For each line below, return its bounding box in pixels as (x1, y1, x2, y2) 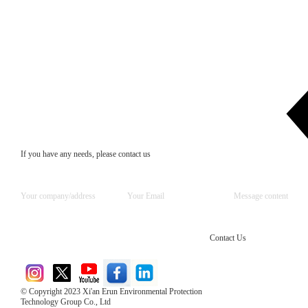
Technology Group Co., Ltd (21, 296, 111, 307)
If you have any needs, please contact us (21, 148, 151, 159)
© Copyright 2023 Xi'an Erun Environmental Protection (21, 286, 202, 296)
